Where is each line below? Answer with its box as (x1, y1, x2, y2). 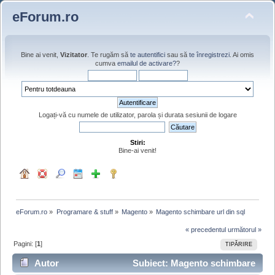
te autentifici (130, 51, 165, 58)
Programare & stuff (56, 207, 113, 215)
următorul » (227, 225, 261, 233)
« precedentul (185, 225, 226, 233)
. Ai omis (230, 51, 254, 58)
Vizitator (60, 51, 87, 58)
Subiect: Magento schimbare (130, 258, 255, 269)
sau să (165, 51, 189, 58)
